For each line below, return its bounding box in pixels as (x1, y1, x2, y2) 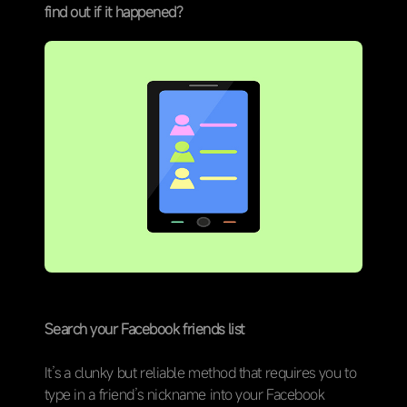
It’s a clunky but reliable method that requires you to (44, 362, 357, 383)
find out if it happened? (44, 2, 184, 22)
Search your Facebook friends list (44, 319, 244, 340)
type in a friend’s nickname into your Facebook (44, 384, 325, 405)
